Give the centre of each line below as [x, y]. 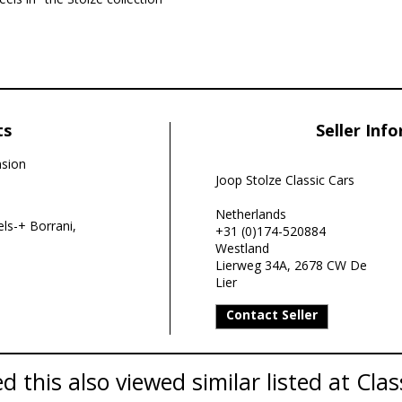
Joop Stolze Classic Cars [284, 180]
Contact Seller [271, 315]
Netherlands [250, 214]
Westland [242, 248]
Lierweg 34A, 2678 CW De [291, 265]
